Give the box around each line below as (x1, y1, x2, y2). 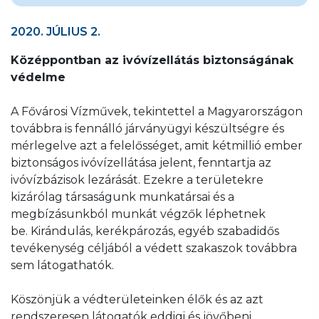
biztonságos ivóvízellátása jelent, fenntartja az (11, 155, 271, 169)
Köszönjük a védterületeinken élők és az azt (11, 292, 263, 306)
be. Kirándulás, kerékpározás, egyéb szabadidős (11, 224, 279, 238)
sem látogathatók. (11, 258, 114, 272)
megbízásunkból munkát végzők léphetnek (11, 206, 266, 221)
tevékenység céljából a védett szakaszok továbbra (11, 241, 297, 255)
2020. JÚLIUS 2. (11, 24, 100, 38)
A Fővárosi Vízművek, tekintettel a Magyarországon (11, 104, 303, 118)
